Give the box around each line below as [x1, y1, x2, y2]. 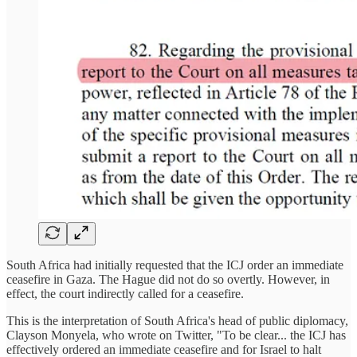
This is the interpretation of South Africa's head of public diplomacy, [6, 313, 348, 328]
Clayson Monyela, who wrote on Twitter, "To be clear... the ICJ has [6, 328, 346, 342]
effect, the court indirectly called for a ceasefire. [6, 286, 244, 300]
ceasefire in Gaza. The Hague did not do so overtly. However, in [6, 272, 330, 286]
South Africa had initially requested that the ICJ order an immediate [6, 257, 343, 272]
